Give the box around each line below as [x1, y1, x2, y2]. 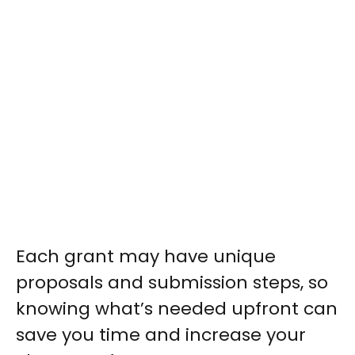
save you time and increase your [16, 323, 306, 348]
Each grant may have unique [16, 244, 276, 269]
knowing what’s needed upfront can [16, 296, 338, 322]
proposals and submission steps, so [16, 270, 328, 296]
